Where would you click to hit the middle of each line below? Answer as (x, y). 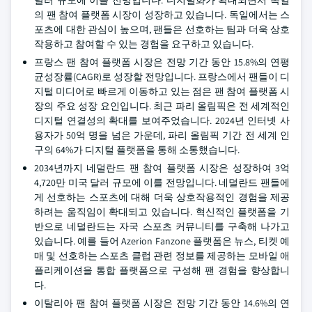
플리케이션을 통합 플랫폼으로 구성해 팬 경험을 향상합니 (162, 270)
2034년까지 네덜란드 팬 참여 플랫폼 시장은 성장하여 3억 (162, 168)
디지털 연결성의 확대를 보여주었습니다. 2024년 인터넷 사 (162, 120)
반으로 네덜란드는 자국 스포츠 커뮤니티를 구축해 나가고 (162, 226)
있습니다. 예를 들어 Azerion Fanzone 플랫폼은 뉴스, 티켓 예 (162, 241)
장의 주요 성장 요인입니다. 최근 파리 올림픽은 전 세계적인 (162, 106)
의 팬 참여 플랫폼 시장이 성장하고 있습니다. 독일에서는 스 (162, 15)
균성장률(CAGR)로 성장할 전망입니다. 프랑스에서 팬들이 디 (162, 77)
